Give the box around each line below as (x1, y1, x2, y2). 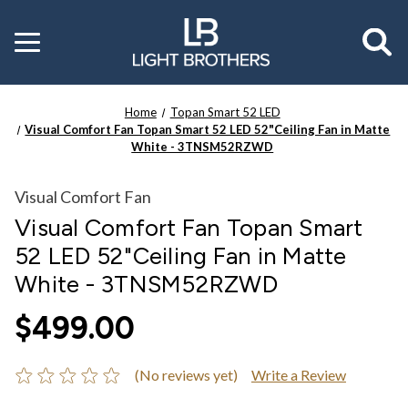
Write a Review (250, 365, 346, 383)
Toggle (15, 29, 55, 46)
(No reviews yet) (134, 365, 238, 383)
